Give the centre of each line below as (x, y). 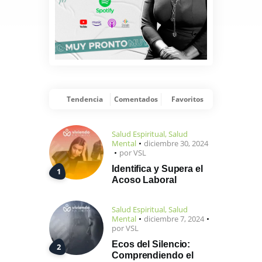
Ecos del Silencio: (151, 244)
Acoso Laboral (144, 180)
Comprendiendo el (153, 256)
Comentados (136, 99)
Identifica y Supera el (157, 168)
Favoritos (187, 99)
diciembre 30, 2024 (176, 144)
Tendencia (85, 99)
